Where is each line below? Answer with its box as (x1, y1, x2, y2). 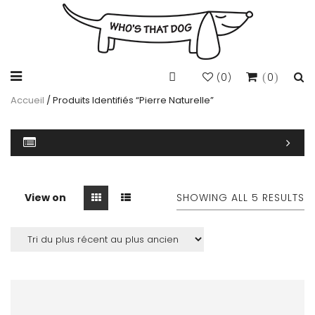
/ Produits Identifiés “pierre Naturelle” (44, 94, 214, 107)
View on (25, 191, 66, 205)
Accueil (11, 94, 44, 107)
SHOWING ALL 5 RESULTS (176, 191, 304, 205)
